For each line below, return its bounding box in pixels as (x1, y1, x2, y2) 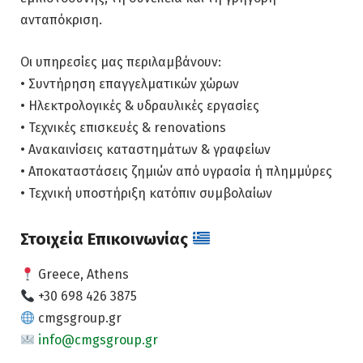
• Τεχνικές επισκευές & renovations (20, 119, 226, 135)
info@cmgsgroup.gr (38, 332, 159, 348)
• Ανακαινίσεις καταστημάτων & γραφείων (20, 141, 271, 157)
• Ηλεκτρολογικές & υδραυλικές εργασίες (20, 97, 259, 113)
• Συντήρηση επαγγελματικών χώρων (20, 75, 239, 92)
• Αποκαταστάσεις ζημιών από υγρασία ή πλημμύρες (20, 163, 332, 179)
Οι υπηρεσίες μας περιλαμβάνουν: (20, 53, 221, 70)
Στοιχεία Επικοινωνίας (20, 228, 192, 249)
